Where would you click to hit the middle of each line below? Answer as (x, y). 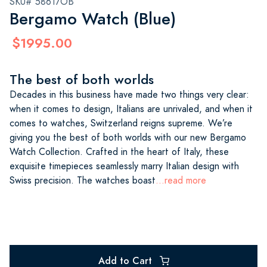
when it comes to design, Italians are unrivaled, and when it (131, 109)
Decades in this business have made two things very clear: (129, 94)
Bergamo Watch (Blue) (93, 18)
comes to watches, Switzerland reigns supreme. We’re (121, 123)
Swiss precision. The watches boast (83, 180)
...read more (181, 180)
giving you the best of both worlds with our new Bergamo (128, 137)
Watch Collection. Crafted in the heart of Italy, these (119, 152)
